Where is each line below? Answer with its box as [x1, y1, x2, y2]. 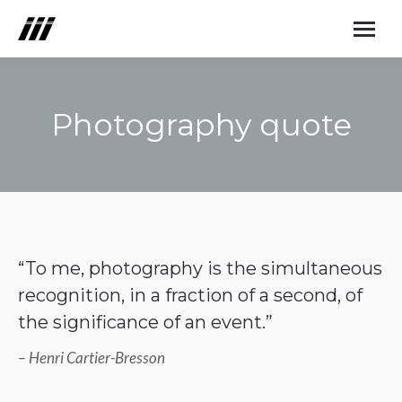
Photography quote [50, 106, 352, 144]
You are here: [201, 148, 289, 167]
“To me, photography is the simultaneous [18, 258, 382, 279]
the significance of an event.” [18, 311, 273, 333]
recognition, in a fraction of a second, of [18, 284, 363, 306]
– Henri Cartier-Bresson [18, 348, 165, 367]
